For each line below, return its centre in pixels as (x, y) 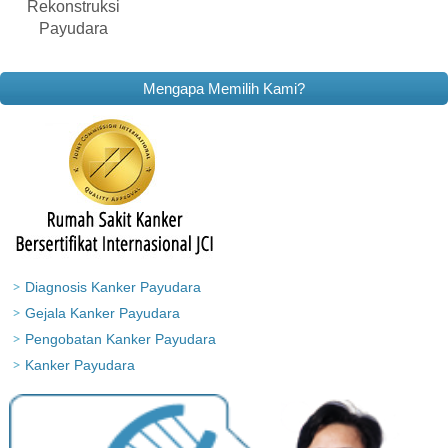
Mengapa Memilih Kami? (224, 89)
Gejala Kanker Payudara (102, 313)
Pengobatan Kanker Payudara (120, 339)
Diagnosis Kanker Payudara (113, 287)
